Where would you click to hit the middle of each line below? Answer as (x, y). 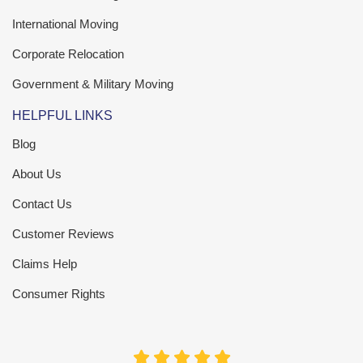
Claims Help (45, 264)
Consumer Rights (59, 294)
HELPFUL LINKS (62, 116)
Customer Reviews (63, 234)
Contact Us (42, 204)
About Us (37, 174)
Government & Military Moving (93, 84)
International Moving (65, 24)
